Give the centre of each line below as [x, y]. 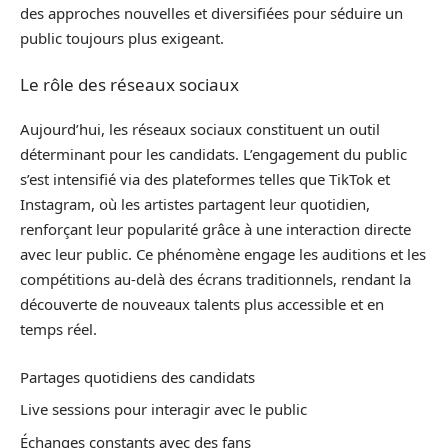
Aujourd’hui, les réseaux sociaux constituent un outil [200, 129]
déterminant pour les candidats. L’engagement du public [213, 154]
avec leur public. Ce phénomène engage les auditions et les [223, 254]
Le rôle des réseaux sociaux [129, 84]
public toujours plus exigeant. [122, 38]
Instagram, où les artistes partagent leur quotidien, [195, 204]
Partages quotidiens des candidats [137, 376]
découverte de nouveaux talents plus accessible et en [202, 304]
